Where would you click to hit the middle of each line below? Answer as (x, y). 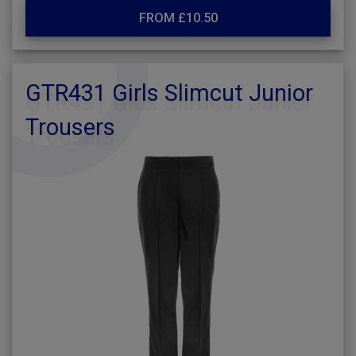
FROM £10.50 (178, 18)
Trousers (70, 127)
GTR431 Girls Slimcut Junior (169, 93)
